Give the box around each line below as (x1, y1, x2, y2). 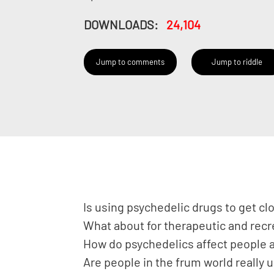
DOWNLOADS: (83, 17, 158, 32)
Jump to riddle (212, 57, 263, 67)
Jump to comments (95, 57, 165, 67)
